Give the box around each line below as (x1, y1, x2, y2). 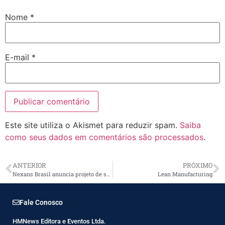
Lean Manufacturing (158, 170, 212, 178)
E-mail (5, 52, 32, 63)
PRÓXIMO (183, 161, 212, 169)
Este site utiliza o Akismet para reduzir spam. (5, 120, 180, 131)
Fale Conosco (20, 198, 63, 206)
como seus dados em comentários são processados (5, 132, 203, 143)
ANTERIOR (13, 161, 46, 169)
